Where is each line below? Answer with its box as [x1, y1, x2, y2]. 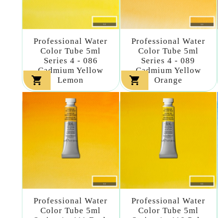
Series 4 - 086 [43, 56, 98, 66]
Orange [154, 75, 182, 85]
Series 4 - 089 [141, 56, 196, 66]
